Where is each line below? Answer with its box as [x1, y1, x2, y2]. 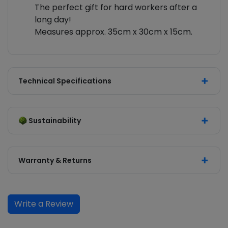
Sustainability [28, 116, 81, 126]
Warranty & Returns [18, 155, 92, 166]
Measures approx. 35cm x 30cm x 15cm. [35, 26, 192, 38]
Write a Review [14, 198, 73, 210]
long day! [35, 14, 71, 26]
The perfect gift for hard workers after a [35, 2, 197, 14]
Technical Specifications [18, 76, 111, 87]
